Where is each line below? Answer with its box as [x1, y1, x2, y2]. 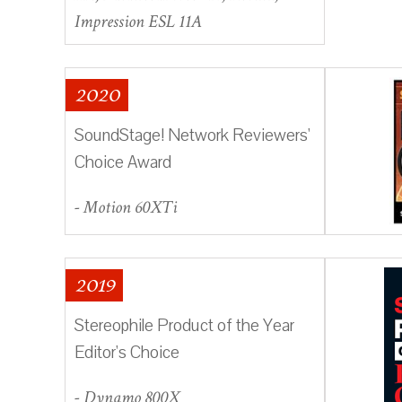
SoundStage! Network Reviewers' [74, 123, 310, 147]
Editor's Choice [74, 340, 179, 364]
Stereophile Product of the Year [74, 313, 294, 337]
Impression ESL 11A [74, 9, 202, 33]
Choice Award [74, 150, 171, 174]
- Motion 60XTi [74, 195, 177, 219]
